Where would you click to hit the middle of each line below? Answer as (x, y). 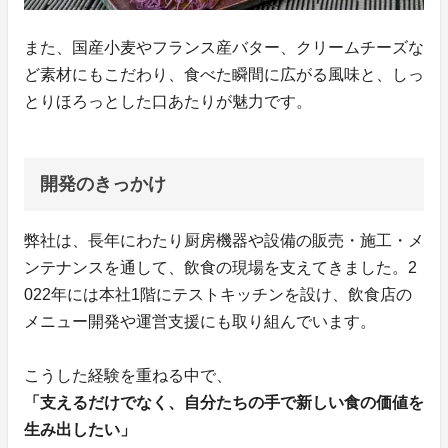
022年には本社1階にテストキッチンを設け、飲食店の (218, 294)
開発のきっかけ (103, 183)
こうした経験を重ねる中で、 (128, 375)
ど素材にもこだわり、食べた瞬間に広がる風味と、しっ (224, 74)
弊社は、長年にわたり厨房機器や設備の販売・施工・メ (224, 240)
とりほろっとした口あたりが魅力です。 (168, 101)
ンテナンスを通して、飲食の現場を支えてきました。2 (220, 267)
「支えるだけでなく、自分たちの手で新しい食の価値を (224, 402)
